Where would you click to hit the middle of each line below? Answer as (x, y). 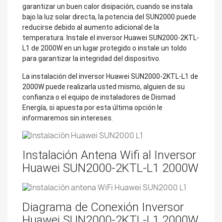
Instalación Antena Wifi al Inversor (109, 155)
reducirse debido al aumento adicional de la (91, 27)
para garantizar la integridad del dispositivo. (91, 58)
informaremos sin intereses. (68, 118)
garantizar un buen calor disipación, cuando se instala (108, 6)
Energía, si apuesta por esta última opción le (92, 107)
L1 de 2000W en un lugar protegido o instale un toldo (105, 48)
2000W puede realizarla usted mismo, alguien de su (104, 86)
